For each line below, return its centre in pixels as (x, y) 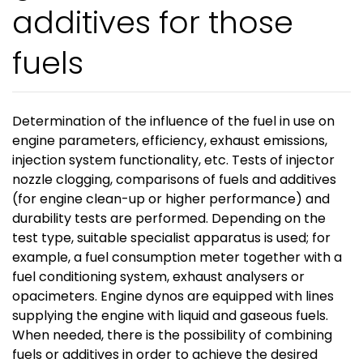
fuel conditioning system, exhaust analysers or (158, 277)
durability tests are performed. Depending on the (169, 219)
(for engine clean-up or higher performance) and (171, 199)
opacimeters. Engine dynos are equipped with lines (173, 297)
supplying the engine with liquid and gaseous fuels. (170, 316)
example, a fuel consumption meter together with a (177, 258)
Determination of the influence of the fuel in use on (173, 122)
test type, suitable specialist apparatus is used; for (171, 238)
